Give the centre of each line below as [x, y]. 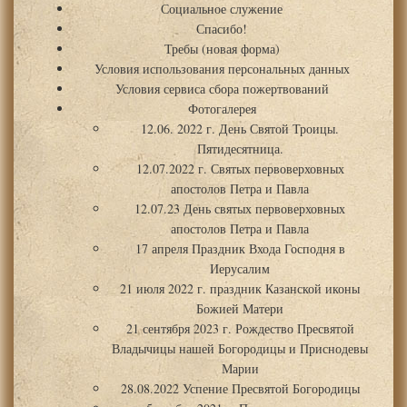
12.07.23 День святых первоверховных [240, 208]
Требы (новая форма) [222, 49]
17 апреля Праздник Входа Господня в [240, 248]
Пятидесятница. [240, 149]
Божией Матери [240, 308]
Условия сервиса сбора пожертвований [222, 89]
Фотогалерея [222, 109]
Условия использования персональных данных [222, 69]
